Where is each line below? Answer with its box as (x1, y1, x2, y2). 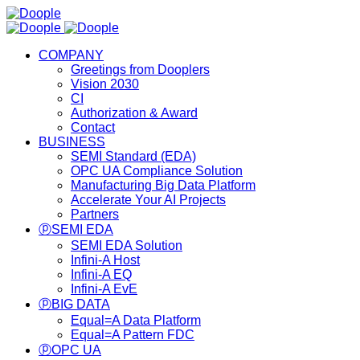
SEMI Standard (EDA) (71, 149, 196, 163)
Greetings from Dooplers (71, 63, 210, 76)
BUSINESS (39, 135, 105, 149)
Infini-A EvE (71, 282, 137, 296)
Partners (71, 207, 119, 221)
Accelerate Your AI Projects (71, 193, 226, 207)
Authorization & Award (71, 106, 198, 120)
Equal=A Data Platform (71, 313, 201, 327)
